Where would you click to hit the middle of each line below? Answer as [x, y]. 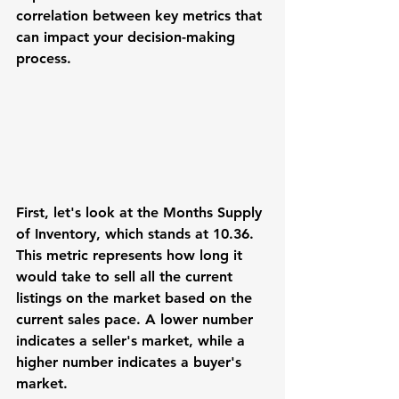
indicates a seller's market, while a [133, 341]
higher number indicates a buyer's [131, 362]
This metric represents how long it [131, 256]
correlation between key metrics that [141, 16]
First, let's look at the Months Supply [141, 213]
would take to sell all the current [126, 277]
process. [44, 59]
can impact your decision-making [128, 37]
